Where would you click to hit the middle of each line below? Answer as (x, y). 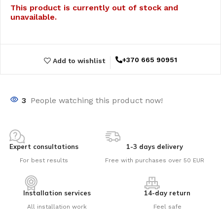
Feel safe (167, 207)
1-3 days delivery (154, 147)
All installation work (57, 207)
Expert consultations (44, 147)
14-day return (167, 193)
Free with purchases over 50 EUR (154, 161)
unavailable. (34, 17)
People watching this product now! (97, 101)
